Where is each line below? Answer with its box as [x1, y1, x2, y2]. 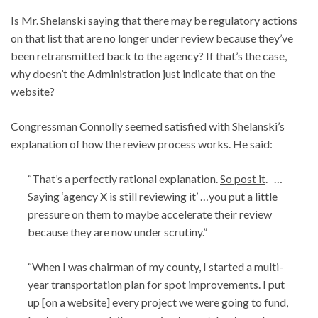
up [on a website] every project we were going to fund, [28, 295, 288, 309]
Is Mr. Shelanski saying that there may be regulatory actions [11, 13, 297, 27]
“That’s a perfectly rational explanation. [28, 171, 220, 185]
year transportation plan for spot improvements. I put [28, 277, 285, 291]
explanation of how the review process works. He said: [11, 136, 273, 150]
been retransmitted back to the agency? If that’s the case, [11, 48, 287, 62]
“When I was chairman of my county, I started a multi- [28, 259, 283, 273]
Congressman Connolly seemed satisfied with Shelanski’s [11, 119, 285, 133]
